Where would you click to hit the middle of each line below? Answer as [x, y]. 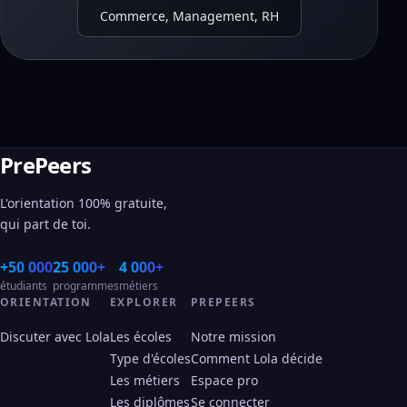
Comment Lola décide [257, 358]
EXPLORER [144, 302]
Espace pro [224, 380]
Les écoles [141, 337]
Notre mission [233, 337]
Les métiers [145, 380]
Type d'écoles [150, 358]
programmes [86, 286]
